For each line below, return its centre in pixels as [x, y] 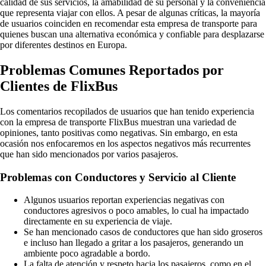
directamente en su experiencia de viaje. [98, 221]
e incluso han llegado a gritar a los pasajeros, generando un [134, 243]
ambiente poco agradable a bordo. [87, 254]
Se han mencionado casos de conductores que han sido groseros [143, 232]
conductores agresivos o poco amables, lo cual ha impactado [136, 211]
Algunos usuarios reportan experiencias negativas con [124, 200]
